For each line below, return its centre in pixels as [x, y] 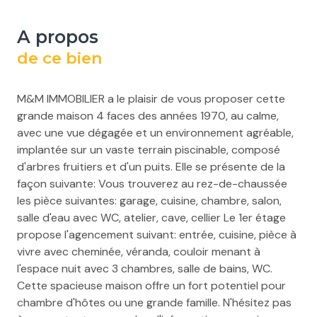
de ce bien [60, 58]
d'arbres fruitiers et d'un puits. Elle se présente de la [151, 167]
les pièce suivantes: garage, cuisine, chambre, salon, [149, 201]
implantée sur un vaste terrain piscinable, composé [149, 150]
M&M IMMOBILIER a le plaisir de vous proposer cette [151, 99]
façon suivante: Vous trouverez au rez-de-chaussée [152, 184]
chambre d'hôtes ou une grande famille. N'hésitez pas [154, 303]
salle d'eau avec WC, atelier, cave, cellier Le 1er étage [151, 218]
